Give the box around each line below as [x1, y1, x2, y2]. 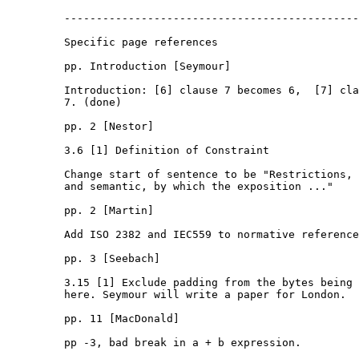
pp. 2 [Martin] [6, 204, 154, 217]
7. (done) [6, 96, 128, 109]
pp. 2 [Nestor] [6, 120, 154, 133]
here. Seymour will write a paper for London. [6, 288, 346, 301]
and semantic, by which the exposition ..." [6, 180, 333, 193]
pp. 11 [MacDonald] [6, 313, 179, 325]
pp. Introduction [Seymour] [6, 60, 231, 73]
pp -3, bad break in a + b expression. [6, 337, 301, 349]
